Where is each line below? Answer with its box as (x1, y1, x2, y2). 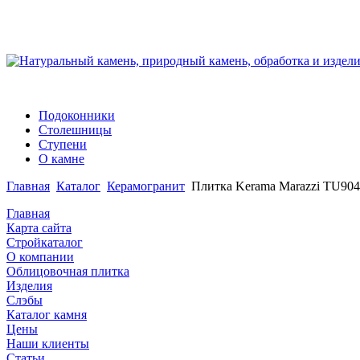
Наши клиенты (6, 336, 89, 350)
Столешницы (39, 122, 112, 137)
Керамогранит (107, 178, 185, 193)
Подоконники (39, 108, 115, 122)
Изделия (6, 278, 52, 292)
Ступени (39, 137, 87, 151)
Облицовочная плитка (6, 264, 129, 278)
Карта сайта (6, 220, 72, 235)
